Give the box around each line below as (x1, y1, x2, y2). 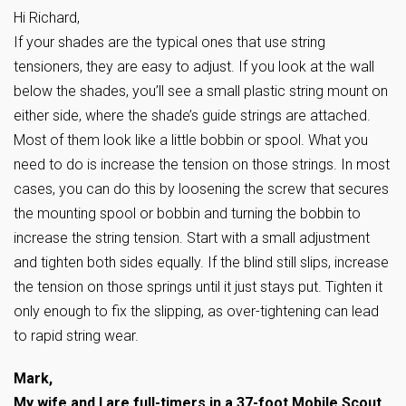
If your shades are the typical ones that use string (14, 33, 325, 51)
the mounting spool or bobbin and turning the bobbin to (14, 204, 361, 222)
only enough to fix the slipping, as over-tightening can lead (14, 302, 379, 320)
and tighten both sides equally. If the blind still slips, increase (14, 253, 389, 271)
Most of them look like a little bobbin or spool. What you (14, 130, 368, 149)
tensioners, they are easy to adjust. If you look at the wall (14, 57, 374, 75)
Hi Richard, (14, 8, 80, 26)
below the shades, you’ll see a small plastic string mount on (14, 82, 388, 100)
